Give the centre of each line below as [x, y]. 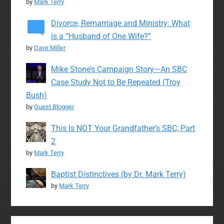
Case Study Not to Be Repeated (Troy [116, 82]
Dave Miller [50, 48]
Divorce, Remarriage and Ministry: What [121, 23]
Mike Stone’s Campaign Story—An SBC [119, 69]
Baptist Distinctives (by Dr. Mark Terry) [119, 174]
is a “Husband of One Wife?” [101, 36]
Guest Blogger [54, 107]
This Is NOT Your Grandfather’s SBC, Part [123, 128]
